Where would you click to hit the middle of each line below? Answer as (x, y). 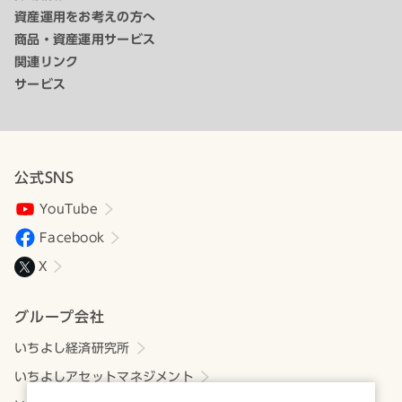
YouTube (69, 209)
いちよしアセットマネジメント (104, 377)
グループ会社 (60, 317)
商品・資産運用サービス (85, 39)
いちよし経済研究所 (72, 348)
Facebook (72, 238)
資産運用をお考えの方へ (85, 17)
